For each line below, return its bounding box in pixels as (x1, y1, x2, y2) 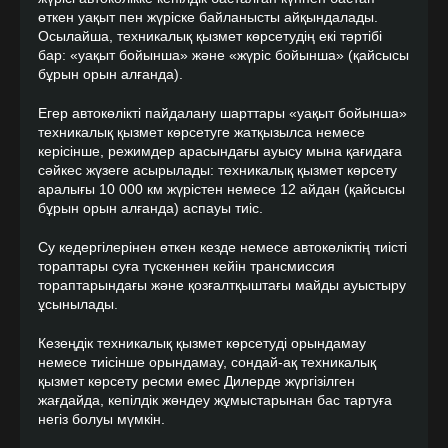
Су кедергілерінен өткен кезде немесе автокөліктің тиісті (38, 239, 407, 255)
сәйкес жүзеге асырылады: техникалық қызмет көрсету (38, 162, 397, 178)
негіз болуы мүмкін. (38, 411, 165, 427)
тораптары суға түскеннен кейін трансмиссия (38, 258, 335, 274)
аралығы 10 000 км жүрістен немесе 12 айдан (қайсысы (38, 181, 405, 197)
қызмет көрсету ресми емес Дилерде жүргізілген (38, 373, 355, 389)
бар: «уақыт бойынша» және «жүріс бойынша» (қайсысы (38, 47, 409, 63)
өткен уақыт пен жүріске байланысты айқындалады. (38, 9, 378, 25)
